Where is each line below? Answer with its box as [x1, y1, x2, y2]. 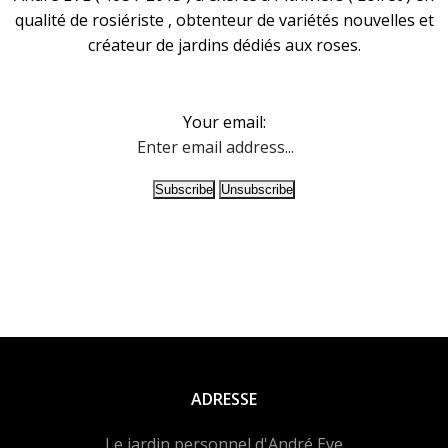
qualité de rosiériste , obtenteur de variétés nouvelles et [14, 9, 434, 32]
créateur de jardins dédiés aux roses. [87, 34, 361, 57]
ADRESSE [191, 388, 257, 411]
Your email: [182, 111, 266, 134]
